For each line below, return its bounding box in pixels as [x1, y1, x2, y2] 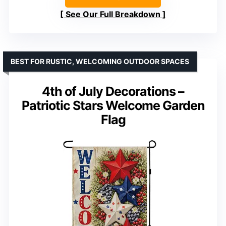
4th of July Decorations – [42, 83, 184, 99]
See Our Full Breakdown [66, 9, 160, 19]
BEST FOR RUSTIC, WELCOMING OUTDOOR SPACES [11, 56, 189, 66]
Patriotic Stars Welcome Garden [21, 97, 205, 113]
